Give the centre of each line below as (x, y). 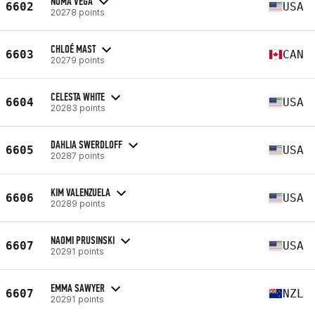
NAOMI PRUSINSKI (83, 240)
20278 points (78, 12)
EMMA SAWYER (78, 288)
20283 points (78, 108)
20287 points (78, 155)
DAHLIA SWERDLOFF (86, 144)
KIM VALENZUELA (81, 192)
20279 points (78, 60)
